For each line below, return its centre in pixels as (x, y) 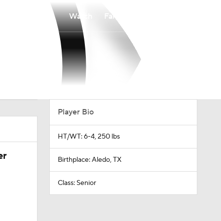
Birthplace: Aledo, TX (89, 160)
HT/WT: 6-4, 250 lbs (89, 137)
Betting (156, 16)
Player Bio (75, 112)
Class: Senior (77, 183)
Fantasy (118, 16)
